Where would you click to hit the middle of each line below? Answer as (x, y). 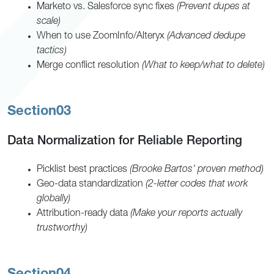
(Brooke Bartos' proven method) (197, 170)
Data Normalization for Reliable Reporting (125, 142)
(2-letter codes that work (197, 184)
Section (32, 112)
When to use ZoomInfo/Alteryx (102, 36)
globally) (54, 199)
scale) (49, 22)
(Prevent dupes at (213, 7)
